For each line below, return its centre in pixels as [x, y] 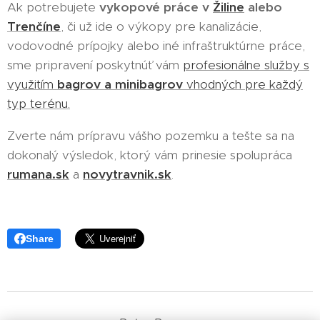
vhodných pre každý [243, 85]
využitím [32, 85]
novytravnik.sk [127, 175]
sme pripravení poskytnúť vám [95, 65]
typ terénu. [39, 104]
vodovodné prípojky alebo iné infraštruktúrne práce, [156, 46]
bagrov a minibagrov [120, 85]
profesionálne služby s [246, 65]
